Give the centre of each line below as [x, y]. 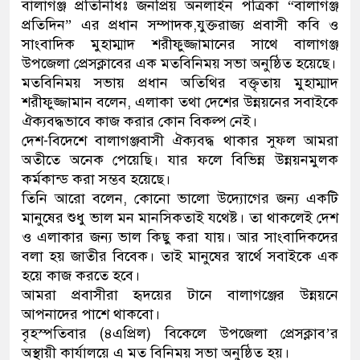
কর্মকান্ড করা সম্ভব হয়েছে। [96, 180]
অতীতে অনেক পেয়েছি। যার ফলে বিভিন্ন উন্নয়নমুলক [180, 160]
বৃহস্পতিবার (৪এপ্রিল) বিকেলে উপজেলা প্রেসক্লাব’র [180, 334]
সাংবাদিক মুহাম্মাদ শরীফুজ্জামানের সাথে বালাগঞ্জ [180, 45]
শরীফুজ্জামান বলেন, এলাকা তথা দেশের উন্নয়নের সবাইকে [180, 102]
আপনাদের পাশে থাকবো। [91, 315]
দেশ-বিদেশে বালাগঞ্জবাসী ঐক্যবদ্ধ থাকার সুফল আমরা [180, 141]
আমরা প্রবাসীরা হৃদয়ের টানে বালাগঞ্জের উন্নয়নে [180, 295]
